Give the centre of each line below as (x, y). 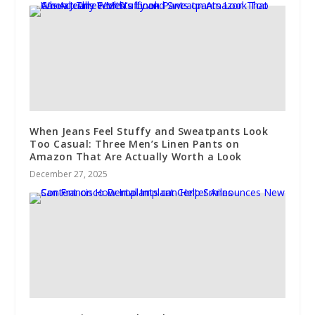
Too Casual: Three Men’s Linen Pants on (135, 143)
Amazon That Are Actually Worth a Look (136, 156)
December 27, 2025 (69, 174)
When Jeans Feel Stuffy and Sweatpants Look (149, 131)
